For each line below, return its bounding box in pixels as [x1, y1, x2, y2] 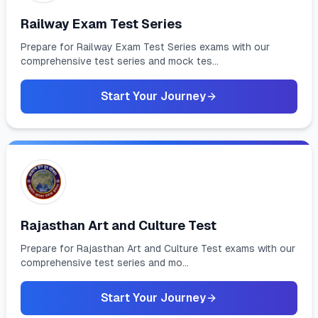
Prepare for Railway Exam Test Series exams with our [21, 41, 270, 53]
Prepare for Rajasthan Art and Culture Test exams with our [21, 243, 295, 254]
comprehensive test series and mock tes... [21, 55, 219, 67]
